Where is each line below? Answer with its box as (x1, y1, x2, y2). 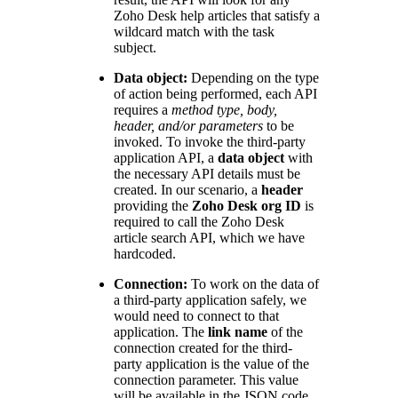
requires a (114, 102, 171, 118)
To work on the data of (187, 276, 319, 292)
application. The (114, 324, 208, 340)
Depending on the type (187, 70, 319, 86)
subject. (114, 40, 156, 56)
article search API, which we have (114, 230, 305, 246)
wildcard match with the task (114, 24, 275, 40)
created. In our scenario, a (114, 182, 261, 198)
